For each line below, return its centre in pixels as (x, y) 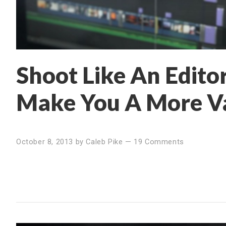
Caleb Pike (104, 142)
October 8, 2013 (45, 142)
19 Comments (159, 142)
